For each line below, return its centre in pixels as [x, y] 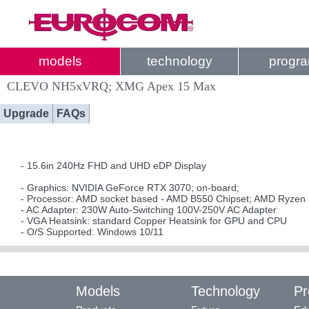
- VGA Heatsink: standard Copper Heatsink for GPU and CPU [154, 221]
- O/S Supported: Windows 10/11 [92, 232]
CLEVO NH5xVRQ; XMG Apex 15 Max [111, 86]
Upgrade [26, 113]
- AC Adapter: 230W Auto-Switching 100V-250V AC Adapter [149, 210]
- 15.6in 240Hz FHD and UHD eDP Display [113, 166]
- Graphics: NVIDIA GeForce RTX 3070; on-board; [130, 188]
